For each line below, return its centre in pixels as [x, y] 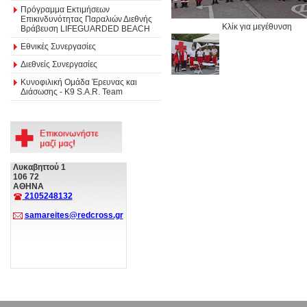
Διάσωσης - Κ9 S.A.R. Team [72, 91]
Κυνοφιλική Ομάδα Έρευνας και [79, 82]
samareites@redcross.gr [74, 215]
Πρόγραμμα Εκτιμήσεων [65, 9]
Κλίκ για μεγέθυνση [257, 26]
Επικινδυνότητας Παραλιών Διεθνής [86, 19]
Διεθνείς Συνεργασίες [59, 64]
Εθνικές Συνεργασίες [58, 46]
